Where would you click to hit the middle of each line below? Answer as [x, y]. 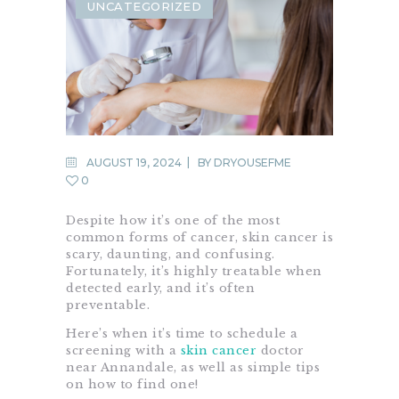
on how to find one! [132, 385]
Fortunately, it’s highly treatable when [194, 272]
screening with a [123, 351]
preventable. [108, 305]
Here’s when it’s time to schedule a [182, 334]
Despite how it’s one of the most [173, 221]
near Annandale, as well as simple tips [193, 368]
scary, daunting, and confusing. [171, 255]
